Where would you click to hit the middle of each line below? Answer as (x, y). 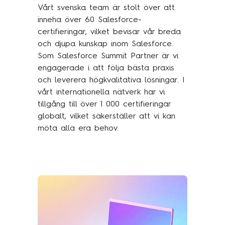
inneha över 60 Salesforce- (89, 20)
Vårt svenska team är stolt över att (106, 8)
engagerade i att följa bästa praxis (106, 68)
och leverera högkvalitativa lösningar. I (111, 80)
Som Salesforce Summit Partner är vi (108, 56)
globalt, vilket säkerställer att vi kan (106, 116)
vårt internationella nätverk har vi (101, 92)
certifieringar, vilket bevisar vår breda (109, 32)
